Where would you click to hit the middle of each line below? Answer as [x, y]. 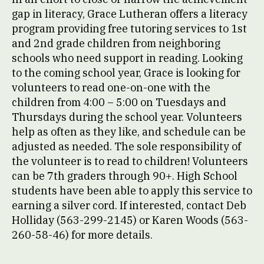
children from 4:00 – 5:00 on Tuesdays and [119, 102]
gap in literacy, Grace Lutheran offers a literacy [130, 14]
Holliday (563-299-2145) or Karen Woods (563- [130, 220]
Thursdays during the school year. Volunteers [127, 117]
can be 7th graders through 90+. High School [125, 176]
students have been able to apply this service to [132, 191]
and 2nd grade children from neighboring [116, 43]
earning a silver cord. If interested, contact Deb [129, 205]
